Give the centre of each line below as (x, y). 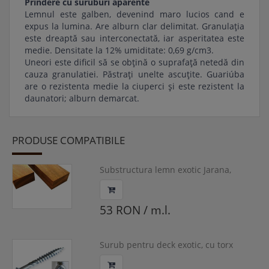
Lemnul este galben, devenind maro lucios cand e (134, 14)
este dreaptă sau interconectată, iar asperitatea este (134, 38)
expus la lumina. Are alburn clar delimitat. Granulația (134, 26)
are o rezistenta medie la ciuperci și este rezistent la (134, 86)
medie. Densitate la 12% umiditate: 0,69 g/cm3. (119, 50)
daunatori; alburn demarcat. (82, 98)
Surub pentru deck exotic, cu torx (166, 245)
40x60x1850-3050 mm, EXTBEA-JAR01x (175, 182)
